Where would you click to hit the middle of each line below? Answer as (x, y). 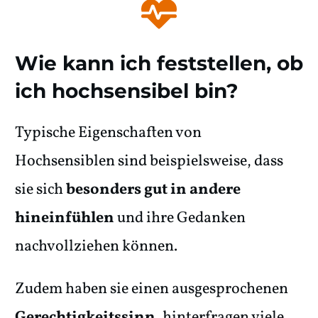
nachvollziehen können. (96, 247)
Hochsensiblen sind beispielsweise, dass (149, 161)
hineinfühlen (65, 218)
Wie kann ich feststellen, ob (159, 63)
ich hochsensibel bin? (126, 91)
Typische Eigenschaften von (108, 133)
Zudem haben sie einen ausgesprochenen (152, 289)
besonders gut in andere (153, 190)
